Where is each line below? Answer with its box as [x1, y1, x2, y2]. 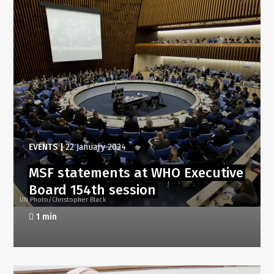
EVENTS [29, 141, 58, 152]
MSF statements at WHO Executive [29, 164, 244, 181]
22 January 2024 [65, 141, 127, 152]
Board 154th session [29, 181, 157, 198]
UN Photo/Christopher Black [20, 195, 107, 204]
